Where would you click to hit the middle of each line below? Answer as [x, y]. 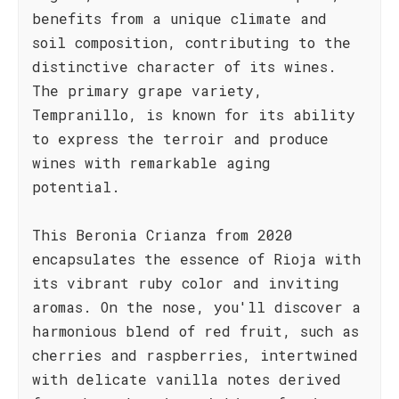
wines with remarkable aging [151, 163]
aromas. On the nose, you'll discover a [196, 307]
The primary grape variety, [147, 90]
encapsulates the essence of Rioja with [196, 259]
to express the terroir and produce [180, 138]
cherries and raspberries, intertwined [195, 355]
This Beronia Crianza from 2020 [163, 235]
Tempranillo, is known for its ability [194, 114]
